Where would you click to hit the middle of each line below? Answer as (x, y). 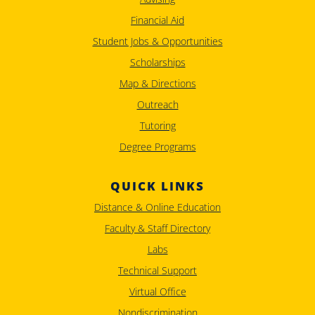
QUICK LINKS (157, 186)
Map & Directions (157, 83)
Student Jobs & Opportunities (157, 41)
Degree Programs (157, 147)
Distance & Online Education (157, 207)
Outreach (157, 104)
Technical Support (157, 270)
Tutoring (157, 126)
